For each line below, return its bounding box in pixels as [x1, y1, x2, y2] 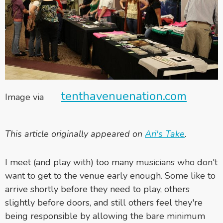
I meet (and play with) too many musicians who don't [5, 156, 218, 168]
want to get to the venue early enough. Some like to [5, 169, 216, 182]
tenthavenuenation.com [61, 88, 187, 104]
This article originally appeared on [5, 127, 145, 140]
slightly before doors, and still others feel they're [5, 196, 203, 209]
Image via [5, 91, 46, 103]
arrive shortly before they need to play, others [5, 183, 190, 195]
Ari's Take [145, 127, 185, 140]
